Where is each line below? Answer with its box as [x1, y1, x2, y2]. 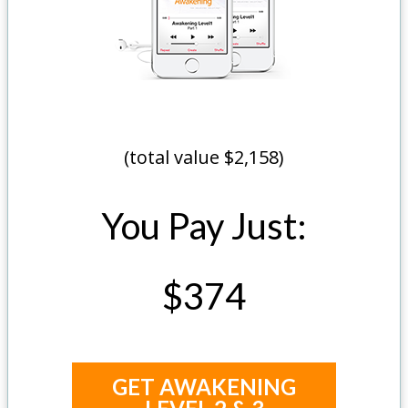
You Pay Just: [101, 204, 307, 249]
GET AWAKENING [112, 372, 296, 400]
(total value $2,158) [124, 145, 284, 170]
